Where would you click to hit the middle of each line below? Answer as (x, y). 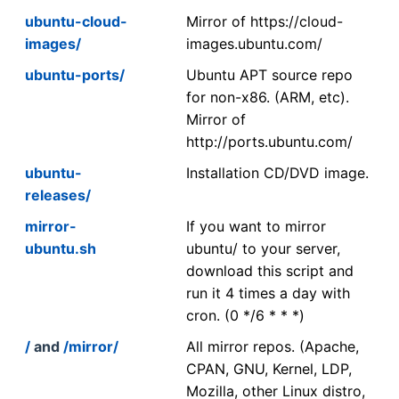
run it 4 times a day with (268, 293)
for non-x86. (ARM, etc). (268, 97)
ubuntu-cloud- (76, 21)
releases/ (58, 195)
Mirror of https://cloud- (265, 21)
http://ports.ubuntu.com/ (269, 141)
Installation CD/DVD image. (277, 172)
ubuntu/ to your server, (263, 248)
